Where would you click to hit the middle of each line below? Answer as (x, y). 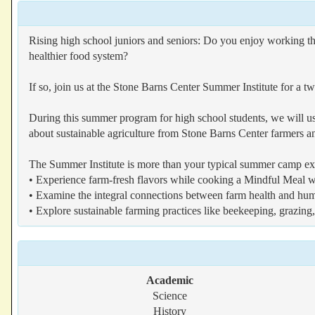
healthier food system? (78, 56)
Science (169, 296)
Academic (169, 280)
